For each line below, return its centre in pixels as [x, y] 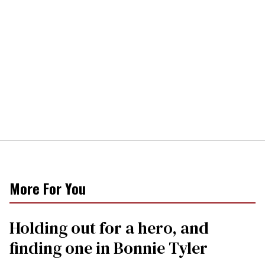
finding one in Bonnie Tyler [109, 248]
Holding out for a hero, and [109, 228]
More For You [48, 188]
